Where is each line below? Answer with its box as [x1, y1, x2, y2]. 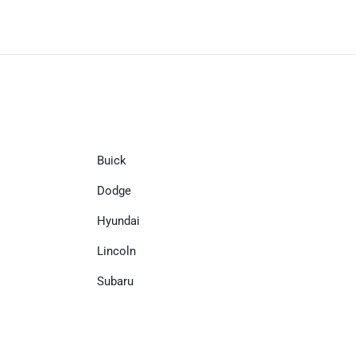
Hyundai [97, 214, 140, 228]
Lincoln [97, 244, 136, 258]
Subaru [97, 274, 133, 288]
